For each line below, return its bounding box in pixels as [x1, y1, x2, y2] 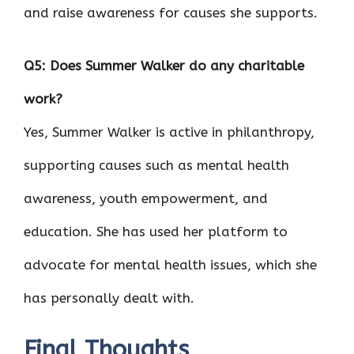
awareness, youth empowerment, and [24, 190, 268, 206]
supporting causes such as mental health [24, 157, 289, 173]
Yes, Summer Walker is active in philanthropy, [24, 124, 314, 140]
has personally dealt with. [24, 290, 194, 306]
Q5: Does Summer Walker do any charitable [24, 58, 304, 73]
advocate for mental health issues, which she [24, 257, 317, 273]
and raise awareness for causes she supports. [24, 4, 318, 21]
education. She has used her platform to [24, 224, 288, 239]
